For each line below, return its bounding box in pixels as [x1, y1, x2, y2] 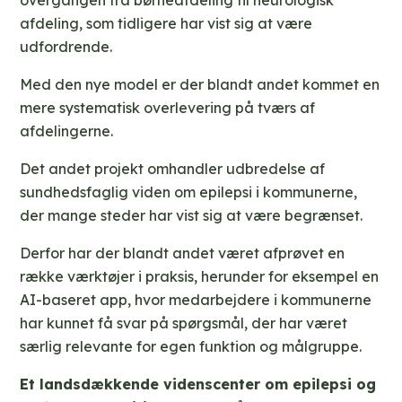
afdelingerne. [20, 122, 114, 141]
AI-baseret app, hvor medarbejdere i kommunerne [20, 291, 372, 310]
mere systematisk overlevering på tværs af [20, 99, 316, 118]
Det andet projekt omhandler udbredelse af [20, 160, 326, 179]
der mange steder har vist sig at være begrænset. [20, 206, 363, 225]
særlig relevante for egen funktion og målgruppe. [20, 337, 363, 356]
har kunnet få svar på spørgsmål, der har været [20, 314, 348, 333]
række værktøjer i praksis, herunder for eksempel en [20, 267, 380, 286]
